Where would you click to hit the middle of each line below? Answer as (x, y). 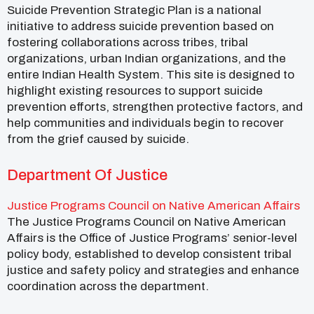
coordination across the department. (108, 286)
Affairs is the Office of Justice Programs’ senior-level (152, 238)
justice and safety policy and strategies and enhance (153, 270)
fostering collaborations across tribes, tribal (128, 42)
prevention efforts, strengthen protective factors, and (155, 107)
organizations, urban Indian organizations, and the (146, 58)
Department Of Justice (87, 175)
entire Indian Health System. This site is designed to (151, 74)
